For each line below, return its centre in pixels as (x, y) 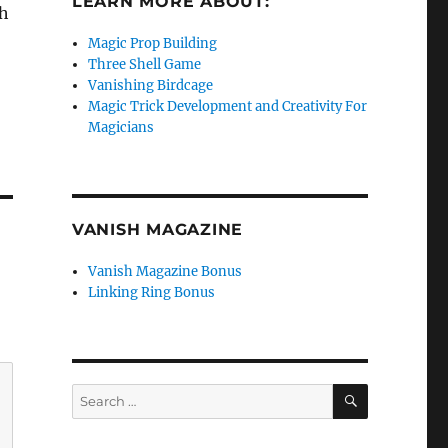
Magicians (121, 127)
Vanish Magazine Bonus (165, 271)
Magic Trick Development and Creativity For (228, 106)
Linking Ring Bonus (152, 292)
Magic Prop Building (153, 43)
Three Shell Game (145, 64)
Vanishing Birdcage (151, 85)
